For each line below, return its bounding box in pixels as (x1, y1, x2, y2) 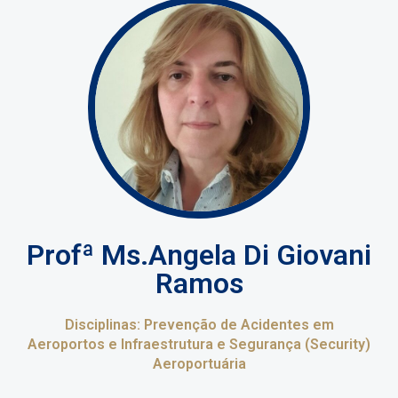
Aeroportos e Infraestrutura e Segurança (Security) (28, 336, 370, 354)
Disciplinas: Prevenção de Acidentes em (64, 316, 334, 334)
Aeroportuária (152, 355, 246, 373)
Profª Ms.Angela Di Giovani (27, 238, 371, 273)
